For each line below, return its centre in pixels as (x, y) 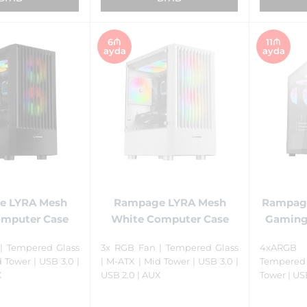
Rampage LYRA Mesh (170, 202)
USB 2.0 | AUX (131, 275)
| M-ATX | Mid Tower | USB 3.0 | (170, 261)
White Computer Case (170, 219)
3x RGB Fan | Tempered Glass (170, 248)
